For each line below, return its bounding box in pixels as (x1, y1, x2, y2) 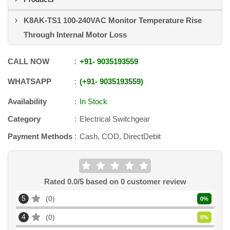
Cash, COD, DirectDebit (80, 132, 161, 141)
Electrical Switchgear (80, 114, 150, 123)
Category (8, 114, 41, 123)
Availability (8, 97, 47, 106)
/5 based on (77, 177, 121, 186)
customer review (124, 177, 186, 186)
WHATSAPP (8, 77, 51, 86)
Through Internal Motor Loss (24, 30, 127, 39)
